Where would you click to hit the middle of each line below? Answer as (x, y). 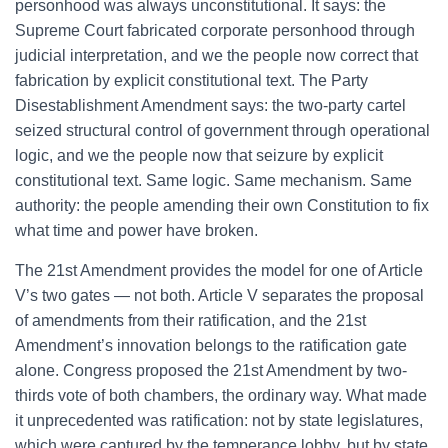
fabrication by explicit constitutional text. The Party (191, 80)
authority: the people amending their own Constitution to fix (222, 205)
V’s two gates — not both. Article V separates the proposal (219, 295)
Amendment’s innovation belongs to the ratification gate (211, 345)
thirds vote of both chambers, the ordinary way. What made (221, 395)
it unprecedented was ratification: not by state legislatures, (219, 420)
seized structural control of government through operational (222, 130)
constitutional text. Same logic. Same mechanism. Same (213, 180)
